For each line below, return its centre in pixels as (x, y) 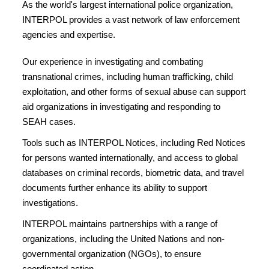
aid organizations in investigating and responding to (121, 106)
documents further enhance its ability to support (115, 187)
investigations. (50, 202)
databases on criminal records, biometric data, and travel (133, 172)
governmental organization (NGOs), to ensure (112, 253)
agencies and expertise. (70, 34)
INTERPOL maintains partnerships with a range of (120, 223)
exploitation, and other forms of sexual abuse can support (134, 91)
